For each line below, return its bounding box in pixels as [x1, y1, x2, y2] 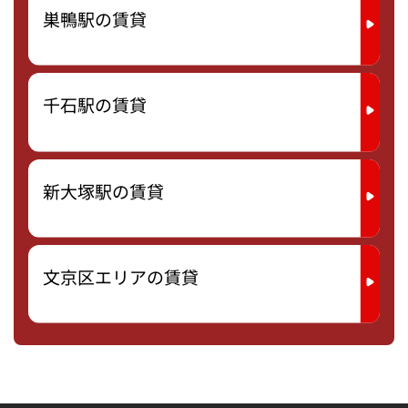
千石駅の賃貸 [43, 92, 147, 118]
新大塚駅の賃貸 [43, 178, 164, 204]
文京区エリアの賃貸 [43, 263, 199, 290]
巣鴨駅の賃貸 [43, 6, 147, 32]
